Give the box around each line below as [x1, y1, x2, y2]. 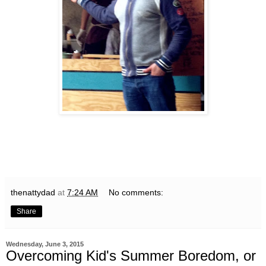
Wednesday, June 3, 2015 [6, 240, 84, 248]
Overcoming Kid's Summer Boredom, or [6, 248, 256, 264]
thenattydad [11, 188, 55, 198]
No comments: [109, 188, 164, 198]
